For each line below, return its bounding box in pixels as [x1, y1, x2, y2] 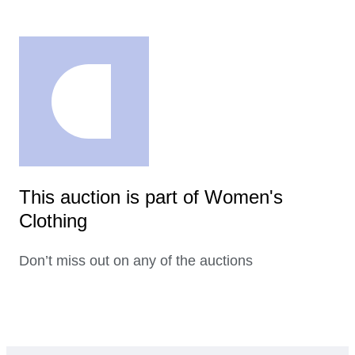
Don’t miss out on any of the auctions [19, 253, 253, 269]
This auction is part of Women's [19, 186, 283, 208]
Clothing [19, 210, 87, 232]
